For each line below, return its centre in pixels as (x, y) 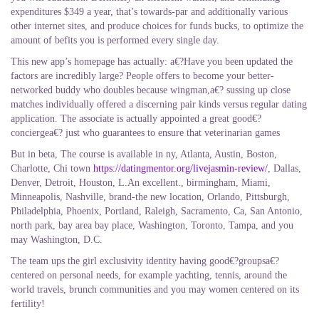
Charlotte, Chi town (52, 168)
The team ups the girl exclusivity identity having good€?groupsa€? (145, 261)
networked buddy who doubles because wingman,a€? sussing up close (151, 90)
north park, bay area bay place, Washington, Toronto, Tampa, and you (152, 225)
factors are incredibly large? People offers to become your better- (142, 76)
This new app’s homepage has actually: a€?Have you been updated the (152, 62)
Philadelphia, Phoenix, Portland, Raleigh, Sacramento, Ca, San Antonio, (157, 211)
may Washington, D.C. (57, 240)
